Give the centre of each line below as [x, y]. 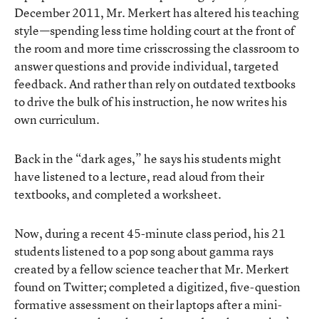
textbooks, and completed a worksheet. [118, 194]
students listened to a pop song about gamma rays [144, 251]
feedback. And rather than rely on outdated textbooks [155, 83]
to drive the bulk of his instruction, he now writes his [151, 101]
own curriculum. [57, 119]
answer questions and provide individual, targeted [147, 66]
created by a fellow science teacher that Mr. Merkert [152, 268]
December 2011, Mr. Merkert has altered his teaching [157, 12]
